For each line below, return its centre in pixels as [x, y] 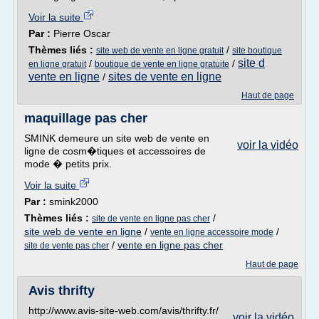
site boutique [257, 51]
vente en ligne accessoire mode [212, 232]
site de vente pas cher [67, 246]
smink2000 [74, 202]
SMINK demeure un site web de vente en [117, 138]
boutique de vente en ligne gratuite [162, 64]
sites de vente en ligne [165, 77]
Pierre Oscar [82, 33]
